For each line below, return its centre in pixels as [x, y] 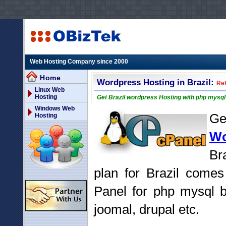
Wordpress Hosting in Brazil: [157, 82]
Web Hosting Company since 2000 [79, 62]
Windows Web [55, 108]
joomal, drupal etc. [147, 209]
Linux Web [50, 90]
